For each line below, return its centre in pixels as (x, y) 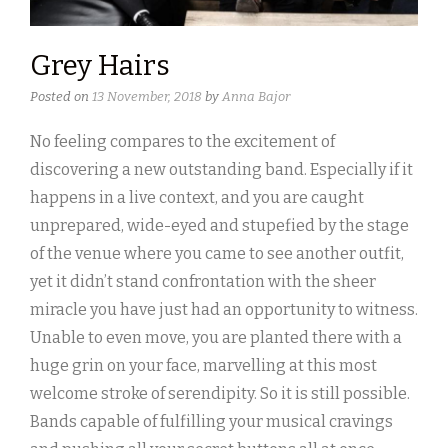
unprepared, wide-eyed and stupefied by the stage (219, 226)
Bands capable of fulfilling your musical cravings (211, 422)
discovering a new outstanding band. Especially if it (221, 170)
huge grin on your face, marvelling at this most (203, 366)
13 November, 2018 (147, 97)
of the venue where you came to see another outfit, (217, 254)
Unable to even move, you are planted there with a (216, 338)
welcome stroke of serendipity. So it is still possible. (220, 394)
